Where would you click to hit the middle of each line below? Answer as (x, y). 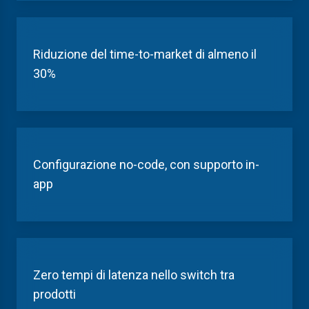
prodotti (54, 294)
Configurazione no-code (99, 165)
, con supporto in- (212, 165)
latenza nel (138, 275)
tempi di (85, 275)
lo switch (194, 275)
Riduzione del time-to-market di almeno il (145, 54)
